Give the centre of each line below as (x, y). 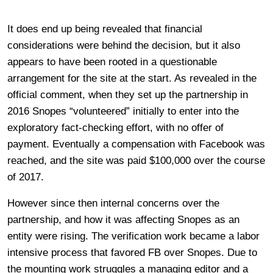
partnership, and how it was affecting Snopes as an (123, 219)
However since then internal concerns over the (113, 203)
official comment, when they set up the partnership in (128, 94)
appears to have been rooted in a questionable (112, 62)
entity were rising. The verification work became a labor (133, 236)
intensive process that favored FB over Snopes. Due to (132, 252)
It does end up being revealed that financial (105, 29)
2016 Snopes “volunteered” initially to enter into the (123, 111)
